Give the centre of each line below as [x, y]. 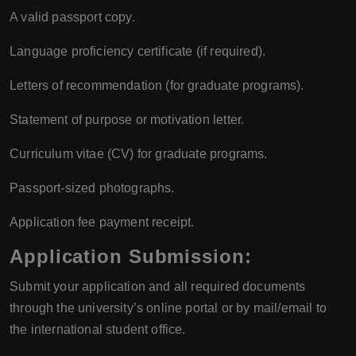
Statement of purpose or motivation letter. [127, 119]
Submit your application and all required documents [158, 286]
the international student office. [98, 329]
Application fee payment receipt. [102, 222]
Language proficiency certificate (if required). [138, 51]
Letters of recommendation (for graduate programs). [157, 85]
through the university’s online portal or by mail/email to [168, 308]
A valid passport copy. [72, 17]
